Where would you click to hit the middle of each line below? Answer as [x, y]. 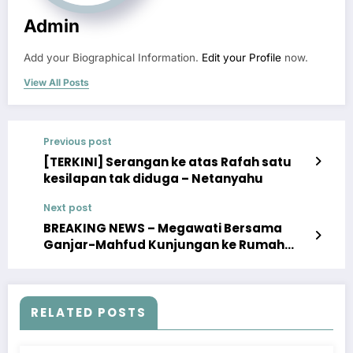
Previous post [78, 142]
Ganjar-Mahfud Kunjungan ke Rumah [164, 245]
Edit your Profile [242, 58]
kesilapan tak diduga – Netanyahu [153, 179]
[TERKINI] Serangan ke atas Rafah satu [167, 162]
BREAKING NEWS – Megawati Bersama [163, 229]
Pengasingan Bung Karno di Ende [147, 262]
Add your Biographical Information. [113, 58]
